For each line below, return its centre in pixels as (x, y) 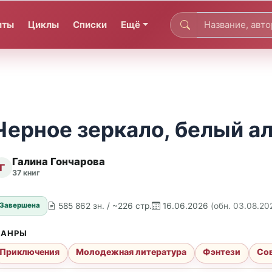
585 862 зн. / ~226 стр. (105, 206)
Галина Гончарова (59, 162)
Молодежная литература (131, 252)
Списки (90, 24)
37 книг (26, 173)
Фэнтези (222, 252)
